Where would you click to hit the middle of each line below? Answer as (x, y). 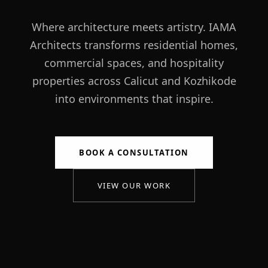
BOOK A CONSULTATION (134, 152)
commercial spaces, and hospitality (134, 63)
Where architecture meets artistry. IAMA (134, 27)
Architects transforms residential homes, (134, 45)
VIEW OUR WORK (134, 185)
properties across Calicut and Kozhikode (134, 80)
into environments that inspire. (134, 98)
